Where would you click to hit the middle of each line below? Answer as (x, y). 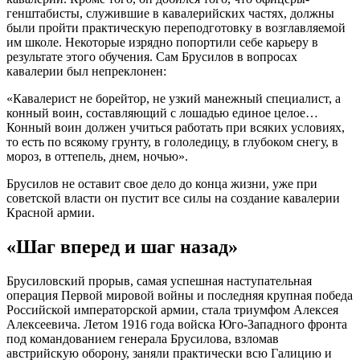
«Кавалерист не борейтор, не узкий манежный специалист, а (174, 99)
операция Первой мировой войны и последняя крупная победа (180, 296)
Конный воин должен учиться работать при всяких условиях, (176, 128)
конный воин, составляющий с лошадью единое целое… (162, 113)
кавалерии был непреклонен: (86, 72)
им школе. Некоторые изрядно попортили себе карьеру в (162, 43)
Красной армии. (51, 213)
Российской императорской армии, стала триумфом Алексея (172, 310)
